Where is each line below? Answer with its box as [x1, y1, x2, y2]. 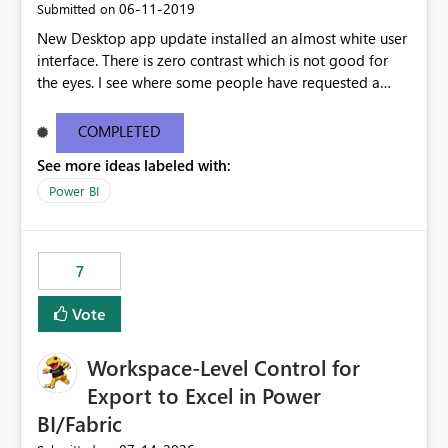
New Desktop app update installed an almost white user [37, 28, 407, 49]
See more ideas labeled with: [37, 155, 231, 176]
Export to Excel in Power [87, 380, 321, 411]
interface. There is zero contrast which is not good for [37, 50, 388, 71]
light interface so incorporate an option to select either [37, 94, 399, 115]
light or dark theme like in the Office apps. [37, 116, 315, 137]
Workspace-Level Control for [87, 352, 360, 383]
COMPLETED [78, 121, 162, 142]
